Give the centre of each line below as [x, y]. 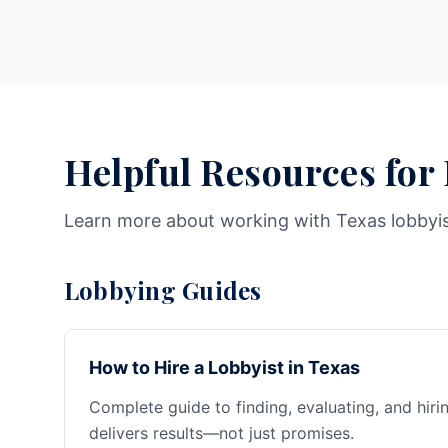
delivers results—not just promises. [221, 433]
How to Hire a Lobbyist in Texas [224, 367]
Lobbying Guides [163, 290]
